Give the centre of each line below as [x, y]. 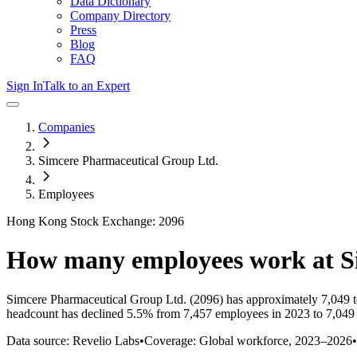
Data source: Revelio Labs [73, 340]
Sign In [25, 86]
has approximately [271, 299]
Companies [67, 127]
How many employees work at [173, 260]
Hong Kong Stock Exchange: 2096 [95, 221]
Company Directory [120, 16]
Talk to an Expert [86, 86]
